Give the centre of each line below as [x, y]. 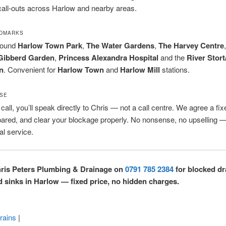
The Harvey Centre [191, 46]
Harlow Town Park [50, 46]
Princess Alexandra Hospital [108, 58]
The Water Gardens [120, 46]
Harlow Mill [140, 70]
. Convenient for [30, 70]
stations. [175, 70]
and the [172, 58]
